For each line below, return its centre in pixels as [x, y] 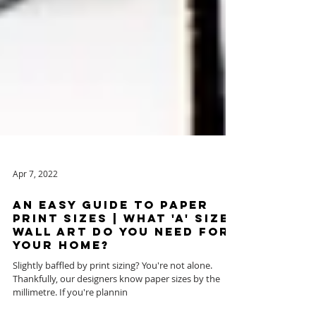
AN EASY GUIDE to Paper [111, 249]
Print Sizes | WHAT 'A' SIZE [121, 263]
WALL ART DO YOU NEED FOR [121, 276]
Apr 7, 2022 [35, 218]
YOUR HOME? [61, 290]
